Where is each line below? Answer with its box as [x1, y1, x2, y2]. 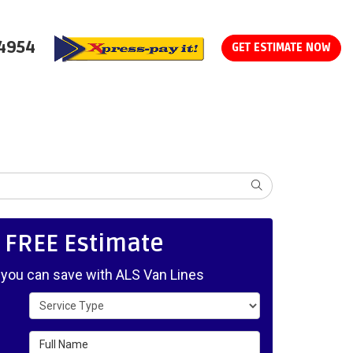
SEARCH [251, 178, 292, 191]
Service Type [28, 293, 94, 306]
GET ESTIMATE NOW [232, 41, 331, 55]
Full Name [28, 332, 78, 344]
